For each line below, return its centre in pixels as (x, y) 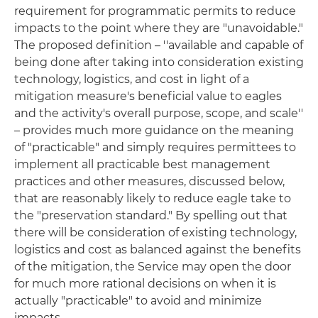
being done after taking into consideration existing (159, 62)
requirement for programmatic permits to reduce (155, 11)
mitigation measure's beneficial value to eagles (148, 96)
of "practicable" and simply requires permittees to (155, 147)
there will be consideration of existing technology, (155, 232)
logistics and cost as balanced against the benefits (158, 250)
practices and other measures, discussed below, (149, 181)
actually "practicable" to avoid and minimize (138, 301)
